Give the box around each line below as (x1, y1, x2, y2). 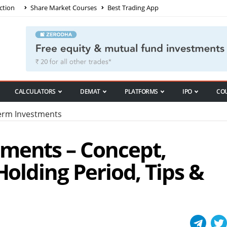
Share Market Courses (29, 3, 97, 12)
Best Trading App (106, 3, 159, 12)
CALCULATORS (15, 87, 56, 96)
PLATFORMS (125, 87, 158, 96)
